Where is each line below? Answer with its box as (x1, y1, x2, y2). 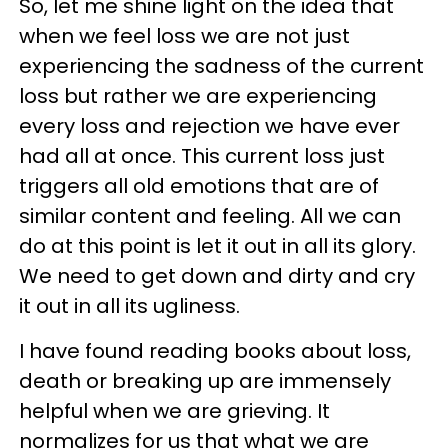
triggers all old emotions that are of (19, 172, 379, 200)
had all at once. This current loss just (19, 142, 385, 170)
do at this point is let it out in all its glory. (19, 232, 416, 260)
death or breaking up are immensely (19, 367, 391, 395)
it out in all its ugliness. (19, 292, 240, 320)
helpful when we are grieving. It (19, 397, 330, 425)
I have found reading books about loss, (19, 337, 411, 365)
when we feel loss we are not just (19, 22, 350, 50)
